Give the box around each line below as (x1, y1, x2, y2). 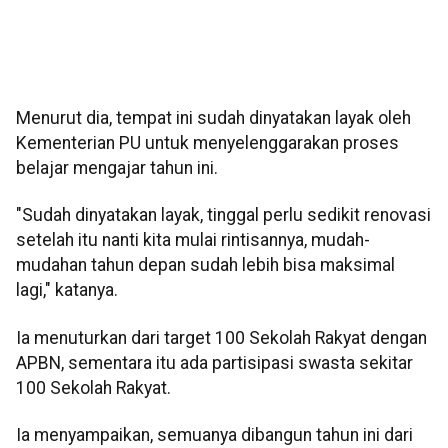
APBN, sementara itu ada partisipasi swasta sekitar (16, 352, 413, 373)
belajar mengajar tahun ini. (16, 158, 218, 179)
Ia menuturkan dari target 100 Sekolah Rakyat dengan (16, 327, 427, 348)
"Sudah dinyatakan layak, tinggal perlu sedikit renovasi (16, 205, 431, 226)
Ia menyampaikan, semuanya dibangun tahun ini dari (16, 425, 413, 446)
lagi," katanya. (16, 280, 118, 301)
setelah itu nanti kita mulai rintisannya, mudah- (16, 230, 370, 251)
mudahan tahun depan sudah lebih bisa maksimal (16, 255, 395, 276)
